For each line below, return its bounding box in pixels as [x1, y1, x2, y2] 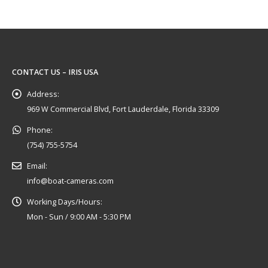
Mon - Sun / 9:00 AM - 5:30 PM [27, 211, 131, 222]
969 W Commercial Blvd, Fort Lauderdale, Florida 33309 [27, 103, 219, 114]
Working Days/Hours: [27, 196, 102, 207]
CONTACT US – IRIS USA [12, 66, 98, 77]
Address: [27, 89, 59, 99]
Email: [27, 160, 47, 171]
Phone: [27, 124, 53, 135]
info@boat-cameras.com [27, 175, 114, 186]
